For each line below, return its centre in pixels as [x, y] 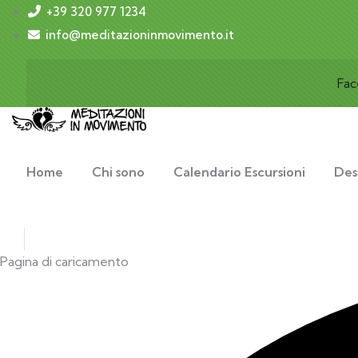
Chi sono [118, 172]
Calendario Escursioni [239, 172]
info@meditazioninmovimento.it [140, 35]
